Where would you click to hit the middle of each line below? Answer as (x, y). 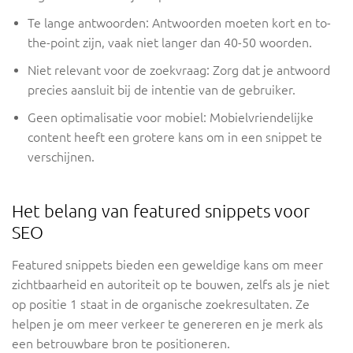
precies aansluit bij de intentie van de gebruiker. (162, 90)
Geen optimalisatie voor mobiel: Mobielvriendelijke (171, 118)
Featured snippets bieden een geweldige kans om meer (167, 265)
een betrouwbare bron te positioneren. (121, 344)
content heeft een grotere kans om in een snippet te (175, 137)
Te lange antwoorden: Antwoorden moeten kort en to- (179, 23)
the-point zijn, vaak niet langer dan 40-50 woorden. (170, 43)
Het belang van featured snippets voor (161, 211)
